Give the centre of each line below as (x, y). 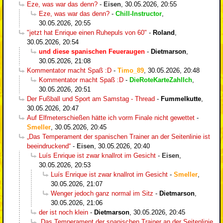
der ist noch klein (63, 212)
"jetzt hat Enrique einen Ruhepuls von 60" (87, 32)
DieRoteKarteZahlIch (161, 80)
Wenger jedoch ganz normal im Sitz (102, 193)
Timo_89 (131, 70)
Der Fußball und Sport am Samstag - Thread (91, 99)
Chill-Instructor (139, 13)
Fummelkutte (181, 99)
